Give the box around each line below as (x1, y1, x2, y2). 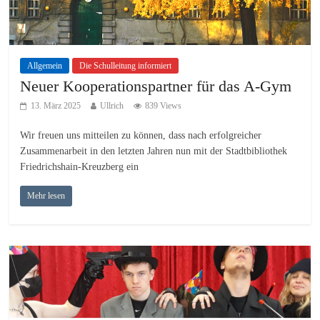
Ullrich (100, 100, 124, 111)
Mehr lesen (27, 190, 66, 201)
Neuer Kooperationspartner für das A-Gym (20, 76, 292, 95)
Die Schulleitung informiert (79, 60, 172, 71)
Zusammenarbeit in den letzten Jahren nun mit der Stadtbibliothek (20, 145, 288, 156)
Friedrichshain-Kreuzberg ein (20, 161, 139, 172)
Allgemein (27, 60, 63, 71)
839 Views (145, 100, 182, 111)
